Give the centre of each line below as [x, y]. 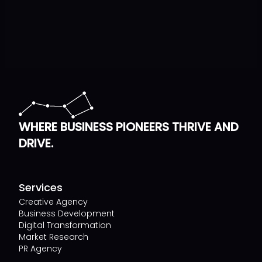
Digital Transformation [65, 225]
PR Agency [40, 249]
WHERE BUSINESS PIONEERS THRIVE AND [129, 127]
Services [41, 188]
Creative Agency [53, 202]
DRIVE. [36, 144]
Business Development [67, 214]
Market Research [54, 237]
